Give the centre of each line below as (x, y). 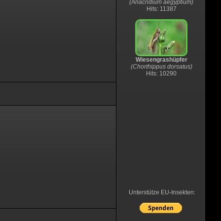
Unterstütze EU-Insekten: (162, 192)
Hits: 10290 (161, 74)
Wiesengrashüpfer (161, 60)
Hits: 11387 (161, 9)
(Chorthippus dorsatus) (161, 67)
